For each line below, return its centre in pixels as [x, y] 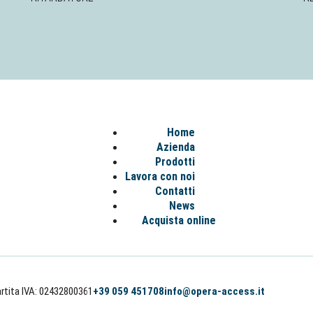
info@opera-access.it [214, 291]
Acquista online [179, 220]
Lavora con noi [160, 176]
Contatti [175, 191]
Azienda [176, 147]
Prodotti [175, 162]
